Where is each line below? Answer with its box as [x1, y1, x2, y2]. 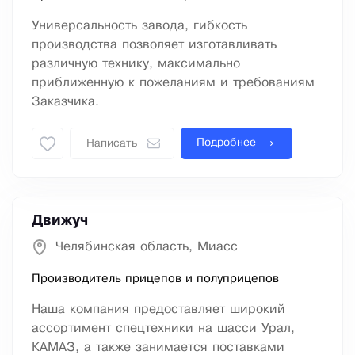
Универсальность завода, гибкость [32, 20, 247, 32]
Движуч [32, 215, 88, 228]
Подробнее [197, 138, 256, 149]
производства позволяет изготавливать [32, 39, 277, 52]
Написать [86, 139, 137, 150]
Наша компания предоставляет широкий [32, 303, 285, 316]
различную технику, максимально [32, 58, 240, 71]
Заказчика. [32, 96, 99, 109]
